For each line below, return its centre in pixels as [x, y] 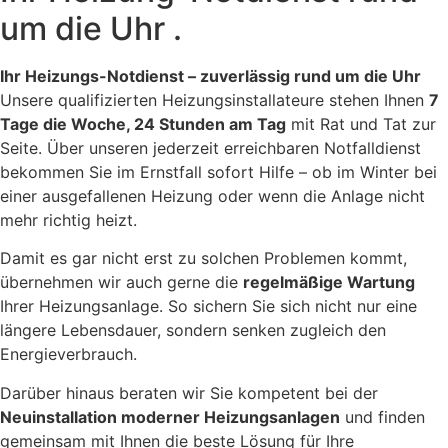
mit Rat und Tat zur [361, 124]
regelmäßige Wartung [329, 282]
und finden [382, 416]
